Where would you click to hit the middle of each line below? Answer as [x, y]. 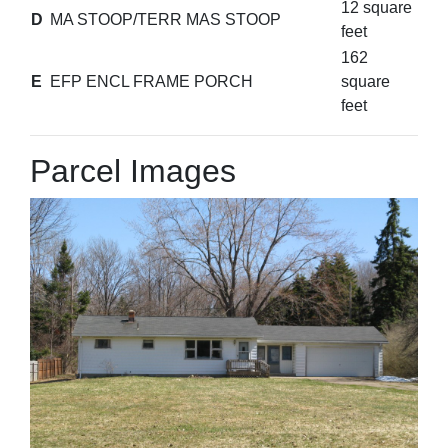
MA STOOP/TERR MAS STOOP [165, 19]
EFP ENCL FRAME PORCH [151, 81]
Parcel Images [133, 171]
